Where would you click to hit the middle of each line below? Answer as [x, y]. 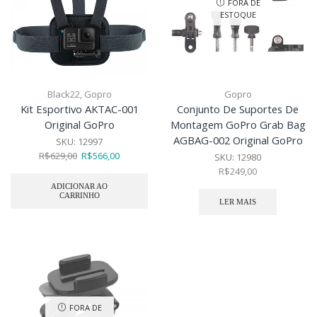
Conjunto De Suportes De [238, 109]
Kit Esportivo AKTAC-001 [79, 109]
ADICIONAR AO [79, 186]
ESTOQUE [238, 14]
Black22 [63, 94]
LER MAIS [238, 202]
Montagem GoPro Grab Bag [238, 125]
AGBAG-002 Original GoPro [238, 140]
